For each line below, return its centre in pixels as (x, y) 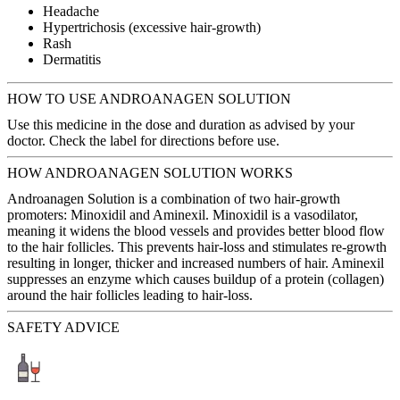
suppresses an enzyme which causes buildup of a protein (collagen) (196, 279)
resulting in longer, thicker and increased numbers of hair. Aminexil (196, 263)
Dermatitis (72, 60)
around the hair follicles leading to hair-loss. (130, 296)
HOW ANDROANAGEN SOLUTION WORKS (150, 173)
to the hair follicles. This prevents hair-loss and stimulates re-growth (197, 247)
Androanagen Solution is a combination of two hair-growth (174, 199)
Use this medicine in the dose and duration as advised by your (181, 125)
